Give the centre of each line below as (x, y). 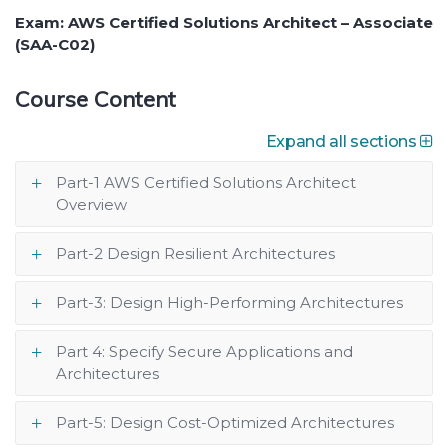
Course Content (95, 98)
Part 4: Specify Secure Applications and (204, 351)
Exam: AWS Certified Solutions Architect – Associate (224, 22)
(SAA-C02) (55, 44)
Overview (91, 204)
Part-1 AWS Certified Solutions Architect (206, 182)
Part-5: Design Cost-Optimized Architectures (225, 422)
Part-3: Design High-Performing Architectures (229, 302)
